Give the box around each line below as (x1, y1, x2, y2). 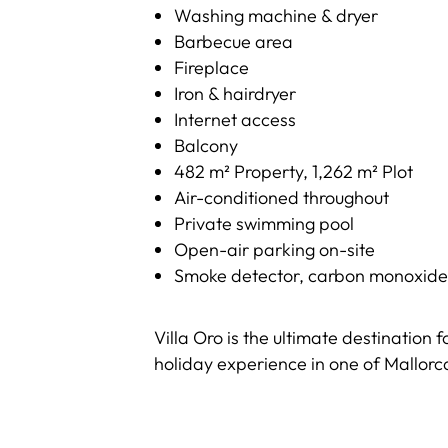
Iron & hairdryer (174, 82, 297, 105)
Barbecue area (174, 30, 294, 53)
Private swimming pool (174, 212, 355, 235)
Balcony (174, 134, 239, 157)
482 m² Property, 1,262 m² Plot (174, 160, 414, 183)
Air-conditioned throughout (174, 186, 390, 209)
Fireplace (174, 56, 250, 79)
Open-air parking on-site (174, 238, 376, 261)
